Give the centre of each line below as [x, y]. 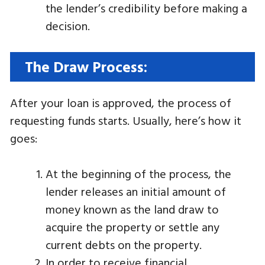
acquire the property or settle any [132, 227]
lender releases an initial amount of [136, 191]
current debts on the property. [124, 244]
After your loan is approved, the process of [121, 102]
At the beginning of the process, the [138, 173]
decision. [68, 25]
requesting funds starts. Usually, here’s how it [126, 120]
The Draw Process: [86, 67]
